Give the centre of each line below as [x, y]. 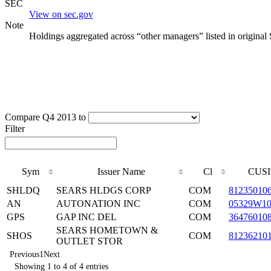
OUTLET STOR [90, 241]
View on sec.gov [61, 14]
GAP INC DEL [87, 217]
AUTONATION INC [98, 203]
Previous [24, 254]
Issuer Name [121, 171]
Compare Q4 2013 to [45, 117]
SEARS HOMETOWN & [107, 230]
